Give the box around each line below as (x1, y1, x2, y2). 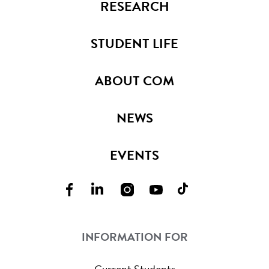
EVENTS (110, 146, 159, 165)
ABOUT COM (95, 71, 174, 90)
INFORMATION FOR (81, 229, 188, 245)
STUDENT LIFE (91, 34, 178, 53)
